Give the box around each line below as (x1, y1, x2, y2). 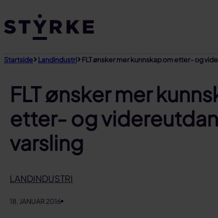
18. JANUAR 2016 (10, 197, 61, 206)
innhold (3, 32, 34, 43)
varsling (10, 129, 84, 155)
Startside (4, 55, 33, 64)
